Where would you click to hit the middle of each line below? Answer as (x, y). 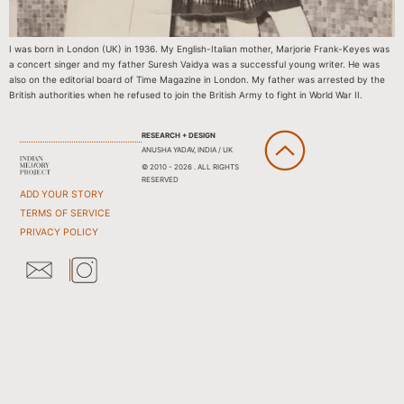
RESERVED (160, 179)
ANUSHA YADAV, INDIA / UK (187, 149)
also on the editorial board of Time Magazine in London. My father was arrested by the (197, 80)
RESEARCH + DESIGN (178, 135)
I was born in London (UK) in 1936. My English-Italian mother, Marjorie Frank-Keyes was (199, 49)
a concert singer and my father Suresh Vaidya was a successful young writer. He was (194, 64)
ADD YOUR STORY (62, 194)
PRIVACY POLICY (60, 232)
